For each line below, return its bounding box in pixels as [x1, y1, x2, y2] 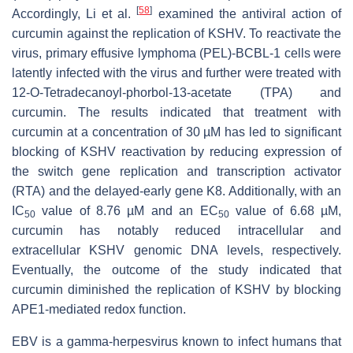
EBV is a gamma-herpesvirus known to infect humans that [12, 335, 341, 349]
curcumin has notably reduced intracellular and [12, 224, 341, 238]
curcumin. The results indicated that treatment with [12, 106, 341, 120]
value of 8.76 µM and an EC [35, 204, 218, 218]
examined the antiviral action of [152, 7, 342, 21]
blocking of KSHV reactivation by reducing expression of [12, 145, 341, 159]
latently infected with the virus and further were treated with [12, 66, 341, 80]
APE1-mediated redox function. [12, 303, 186, 317]
